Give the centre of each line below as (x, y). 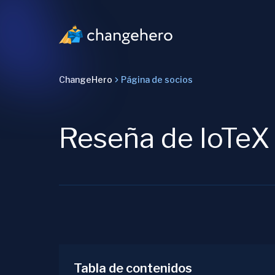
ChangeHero (86, 79)
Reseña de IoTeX (165, 138)
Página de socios (157, 79)
